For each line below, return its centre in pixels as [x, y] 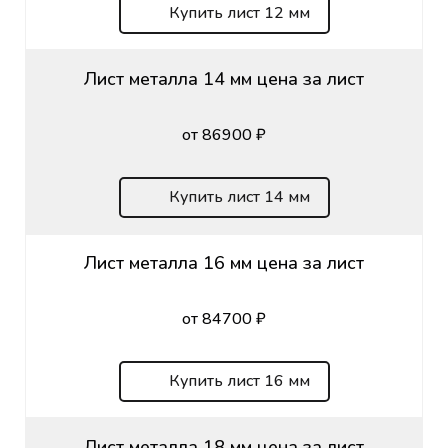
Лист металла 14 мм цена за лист [224, 78]
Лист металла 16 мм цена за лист [224, 262]
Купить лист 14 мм [239, 196]
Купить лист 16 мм [239, 380]
